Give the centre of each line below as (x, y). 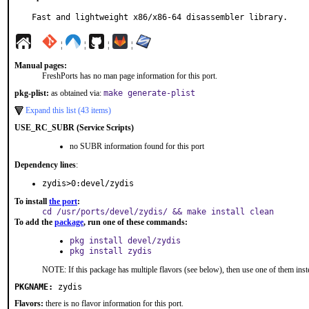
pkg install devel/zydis (125, 241)
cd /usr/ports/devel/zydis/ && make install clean (158, 212)
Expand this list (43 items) (68, 110)
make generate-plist (149, 93)
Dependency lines (45, 165)
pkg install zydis (111, 251)
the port (63, 201)
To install (32, 201)
